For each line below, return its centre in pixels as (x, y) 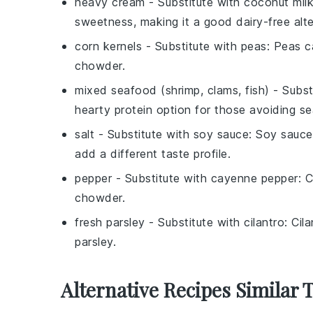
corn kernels (108, 46)
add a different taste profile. (153, 154)
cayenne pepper (254, 179)
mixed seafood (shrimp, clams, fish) (172, 90)
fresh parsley (110, 223)
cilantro (264, 223)
